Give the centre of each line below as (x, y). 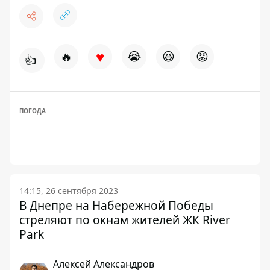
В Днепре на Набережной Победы (116, 205)
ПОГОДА (33, 111)
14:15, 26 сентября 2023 (69, 191)
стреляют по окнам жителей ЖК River (125, 220)
